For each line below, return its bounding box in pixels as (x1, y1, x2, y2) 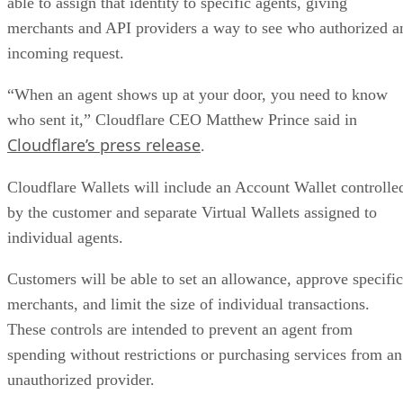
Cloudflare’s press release (7, 133, 201, 156)
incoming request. (7, 43, 124, 62)
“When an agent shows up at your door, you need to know (7, 85, 388, 103)
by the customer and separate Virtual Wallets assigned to (7, 202, 377, 221)
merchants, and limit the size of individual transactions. (7, 294, 370, 313)
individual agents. (7, 228, 123, 246)
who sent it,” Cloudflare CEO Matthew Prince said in (7, 110, 357, 129)
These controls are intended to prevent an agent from (7, 319, 353, 338)
